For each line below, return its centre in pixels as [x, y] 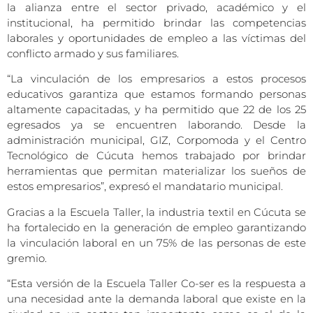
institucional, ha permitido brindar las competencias [156, 23]
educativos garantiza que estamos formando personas [156, 94]
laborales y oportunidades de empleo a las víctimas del [156, 38]
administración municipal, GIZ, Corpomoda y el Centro [156, 140]
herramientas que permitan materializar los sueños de [156, 171]
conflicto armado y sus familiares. [93, 54]
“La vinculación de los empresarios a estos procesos [156, 79]
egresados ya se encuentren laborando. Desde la [156, 125]
